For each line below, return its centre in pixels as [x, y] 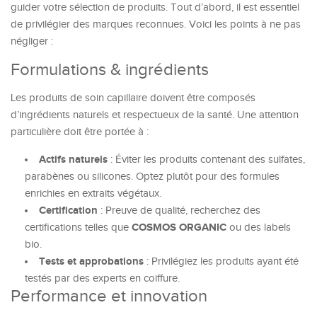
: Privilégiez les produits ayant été [221, 261]
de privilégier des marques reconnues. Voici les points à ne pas [156, 24]
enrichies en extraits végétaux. [93, 194]
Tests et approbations [91, 261]
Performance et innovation [109, 296]
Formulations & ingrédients [110, 70]
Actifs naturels [73, 160]
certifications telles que [78, 227]
